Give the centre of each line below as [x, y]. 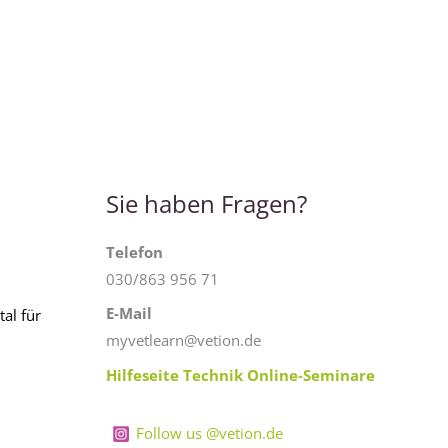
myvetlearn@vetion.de [183, 340]
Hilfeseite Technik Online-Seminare [240, 374]
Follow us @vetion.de [209, 433]
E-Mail [129, 313]
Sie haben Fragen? [206, 203]
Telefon [134, 251]
